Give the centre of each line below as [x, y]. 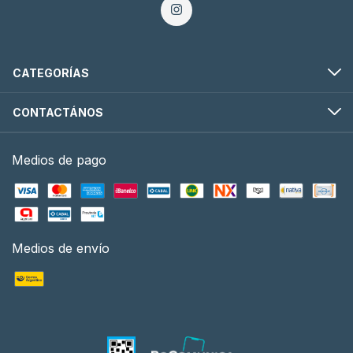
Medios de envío [61, 248]
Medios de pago [59, 160]
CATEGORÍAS [51, 72]
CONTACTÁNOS [58, 112]
